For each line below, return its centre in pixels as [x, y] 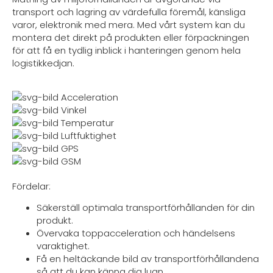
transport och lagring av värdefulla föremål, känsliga [129, 12]
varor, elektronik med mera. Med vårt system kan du [129, 25]
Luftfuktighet [89, 135]
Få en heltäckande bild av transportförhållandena [148, 259]
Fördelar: [31, 186]
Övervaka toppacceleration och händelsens [136, 233]
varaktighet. [63, 246]
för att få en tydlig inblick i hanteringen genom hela [126, 51]
